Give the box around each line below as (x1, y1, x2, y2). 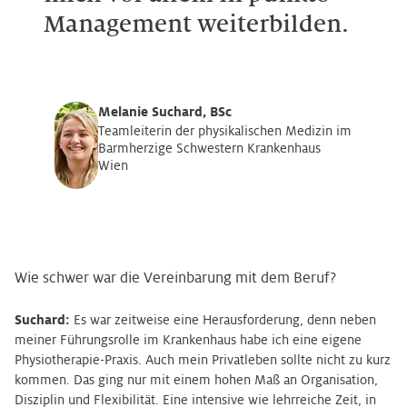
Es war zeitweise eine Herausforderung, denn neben (70, 313, 376, 327)
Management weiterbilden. (44, 12, 349, 37)
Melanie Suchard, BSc (97, 104, 232, 119)
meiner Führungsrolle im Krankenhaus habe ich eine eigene (15, 333, 362, 347)
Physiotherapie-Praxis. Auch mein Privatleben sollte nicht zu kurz (15, 352, 391, 367)
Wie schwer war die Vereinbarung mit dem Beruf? (15, 270, 336, 286)
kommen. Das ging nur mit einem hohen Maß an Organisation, (15, 372, 378, 387)
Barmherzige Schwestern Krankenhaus (97, 140, 321, 155)
